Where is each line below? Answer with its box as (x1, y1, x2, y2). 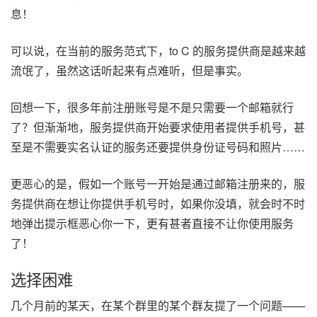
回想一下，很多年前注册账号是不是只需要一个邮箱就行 (11, 99, 294, 116)
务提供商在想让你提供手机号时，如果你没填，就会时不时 (11, 195, 305, 212)
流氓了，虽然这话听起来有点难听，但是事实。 (11, 62, 248, 79)
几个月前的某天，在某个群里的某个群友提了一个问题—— (11, 297, 305, 314)
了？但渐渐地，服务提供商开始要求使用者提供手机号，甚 (11, 119, 305, 136)
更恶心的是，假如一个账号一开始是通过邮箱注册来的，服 (11, 175, 305, 192)
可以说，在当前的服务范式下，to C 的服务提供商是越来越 (11, 42, 306, 59)
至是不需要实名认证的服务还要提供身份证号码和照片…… (11, 139, 305, 156)
